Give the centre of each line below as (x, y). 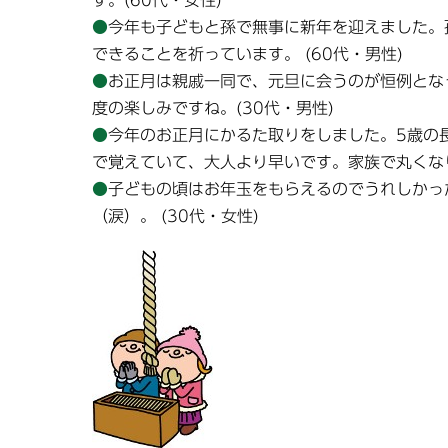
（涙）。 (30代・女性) (175, 216)
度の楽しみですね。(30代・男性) (213, 108)
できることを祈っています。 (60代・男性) (247, 54)
